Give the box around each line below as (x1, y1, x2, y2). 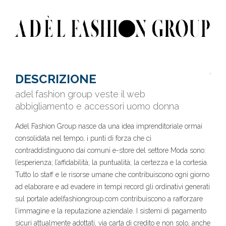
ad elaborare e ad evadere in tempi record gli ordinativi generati (15, 183, 210, 191)
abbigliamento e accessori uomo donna (15, 101, 179, 112)
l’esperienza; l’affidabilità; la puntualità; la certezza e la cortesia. (15, 158, 208, 167)
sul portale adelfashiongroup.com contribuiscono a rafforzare (15, 195, 203, 203)
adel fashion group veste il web (15, 89, 145, 100)
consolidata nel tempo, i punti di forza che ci (15, 134, 151, 143)
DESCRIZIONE (15, 72, 96, 87)
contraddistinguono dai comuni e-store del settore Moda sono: (15, 146, 206, 155)
